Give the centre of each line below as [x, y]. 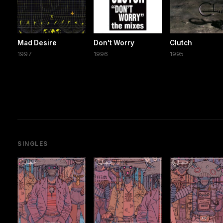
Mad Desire [37, 43]
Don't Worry [114, 43]
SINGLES [33, 143]
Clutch [181, 43]
